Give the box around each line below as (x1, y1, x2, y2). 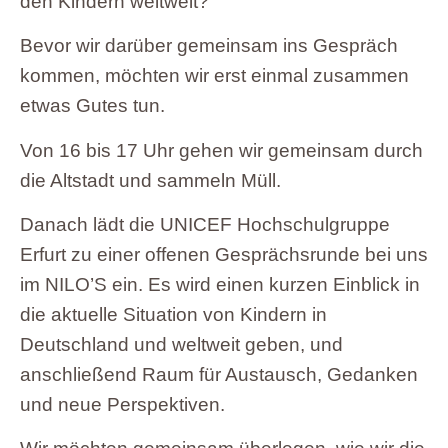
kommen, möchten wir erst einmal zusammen (20, 65, 409, 87)
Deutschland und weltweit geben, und (20, 333, 343, 355)
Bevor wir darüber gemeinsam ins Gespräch (20, 35, 398, 57)
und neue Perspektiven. (20, 393, 225, 415)
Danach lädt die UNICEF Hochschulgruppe (20, 213, 390, 235)
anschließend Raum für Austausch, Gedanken (20, 363, 418, 385)
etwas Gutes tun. (20, 95, 165, 117)
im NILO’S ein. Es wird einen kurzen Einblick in (20, 273, 420, 295)
